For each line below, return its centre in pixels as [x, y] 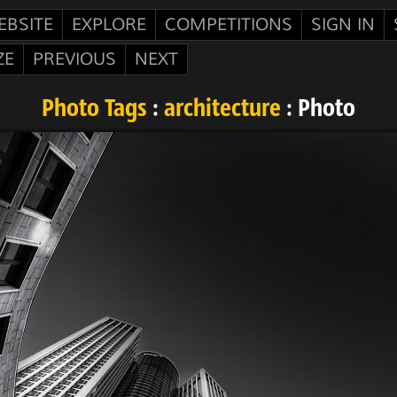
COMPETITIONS [229, 25]
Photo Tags [94, 110]
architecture [222, 110]
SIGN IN [343, 25]
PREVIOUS [74, 59]
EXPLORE [109, 25]
